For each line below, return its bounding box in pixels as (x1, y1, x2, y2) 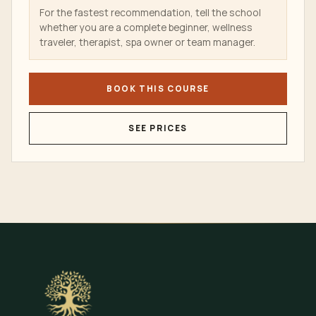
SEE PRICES (128, 123, 188, 134)
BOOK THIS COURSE (107, 83, 209, 95)
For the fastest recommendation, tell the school (39, 6, 261, 20)
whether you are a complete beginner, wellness (39, 20, 253, 35)
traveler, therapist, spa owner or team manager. (39, 35, 255, 49)
